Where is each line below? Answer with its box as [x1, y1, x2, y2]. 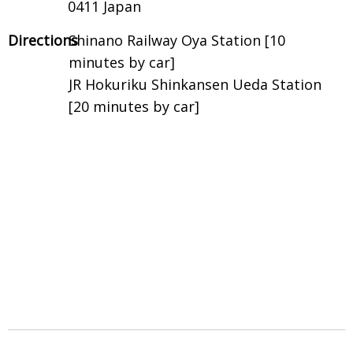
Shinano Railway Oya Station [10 [69, 30, 286, 50]
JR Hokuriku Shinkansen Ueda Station [69, 74, 322, 94]
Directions [8, 30, 78, 50]
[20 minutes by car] [69, 96, 200, 116]
